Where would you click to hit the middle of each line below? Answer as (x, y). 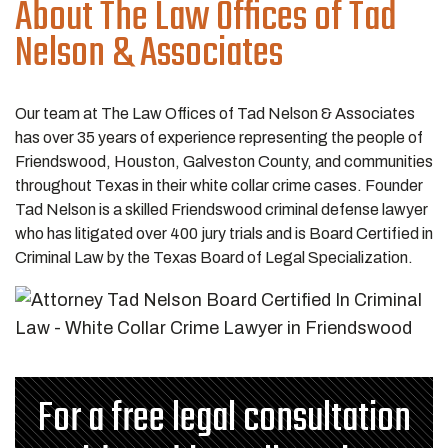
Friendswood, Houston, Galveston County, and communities (224, 161)
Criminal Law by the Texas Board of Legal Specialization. (214, 257)
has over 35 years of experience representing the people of (219, 137)
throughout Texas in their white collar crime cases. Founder (219, 185)
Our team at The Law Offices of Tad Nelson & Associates (215, 113)
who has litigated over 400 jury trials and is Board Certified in (224, 233)
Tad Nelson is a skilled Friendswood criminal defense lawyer (221, 209)
